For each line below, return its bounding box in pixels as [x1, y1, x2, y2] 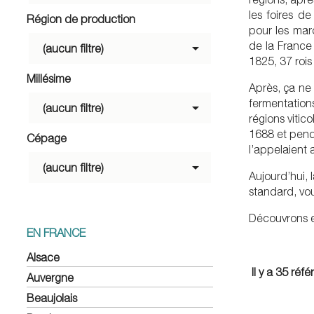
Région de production [27, 12, 135, 25]
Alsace [27, 250, 60, 264]
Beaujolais [27, 291, 77, 304]
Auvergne [27, 271, 74, 284]
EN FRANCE [27, 226, 86, 239]
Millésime [27, 71, 71, 85]
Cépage [27, 131, 67, 144]
